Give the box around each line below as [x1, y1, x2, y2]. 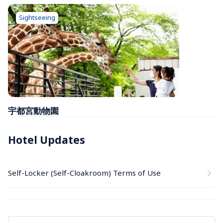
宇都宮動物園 [8, 105, 59, 116]
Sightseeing [19, 12, 55, 22]
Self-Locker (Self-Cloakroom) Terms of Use [8, 168, 161, 178]
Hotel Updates [8, 132, 85, 147]
